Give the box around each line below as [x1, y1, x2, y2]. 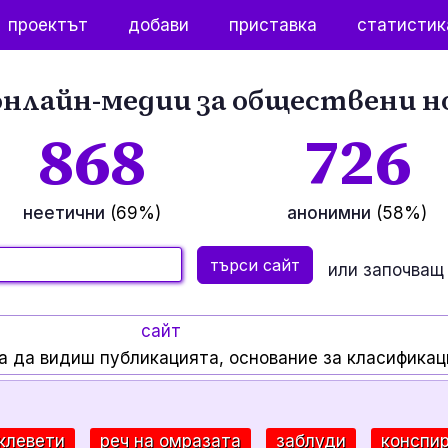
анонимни [286, 203, 376, 223]
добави [128, 14, 190, 35]
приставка [229, 14, 318, 35]
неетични [22, 203, 110, 223]
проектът [8, 14, 89, 35]
